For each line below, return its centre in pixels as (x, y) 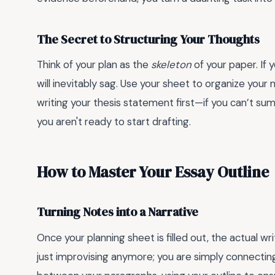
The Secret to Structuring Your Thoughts (148, 39)
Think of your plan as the (94, 65)
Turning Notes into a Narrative (118, 212)
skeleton (171, 65)
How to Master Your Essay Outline (153, 172)
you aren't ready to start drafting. (114, 122)
